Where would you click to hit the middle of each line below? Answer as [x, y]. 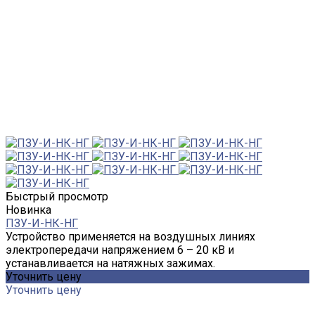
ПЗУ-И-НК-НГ [42, 223]
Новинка [28, 210]
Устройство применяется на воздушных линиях [130, 236]
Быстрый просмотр [57, 196]
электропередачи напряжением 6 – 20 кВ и [120, 250]
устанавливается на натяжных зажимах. [110, 263]
